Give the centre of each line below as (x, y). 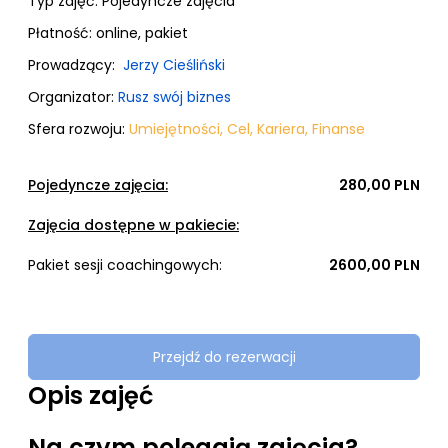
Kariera (281, 129)
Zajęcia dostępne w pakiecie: (133, 225)
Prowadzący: (73, 65)
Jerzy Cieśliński (172, 65)
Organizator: (73, 97)
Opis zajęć (90, 395)
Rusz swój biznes (174, 97)
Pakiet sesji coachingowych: (125, 265)
